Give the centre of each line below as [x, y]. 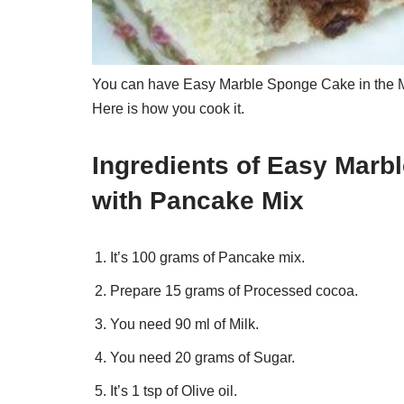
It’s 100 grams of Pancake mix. [207, 257]
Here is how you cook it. [168, 108]
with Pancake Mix [198, 200]
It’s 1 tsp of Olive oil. [174, 390]
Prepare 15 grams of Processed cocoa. [234, 290]
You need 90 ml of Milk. [184, 324]
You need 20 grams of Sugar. [202, 357]
